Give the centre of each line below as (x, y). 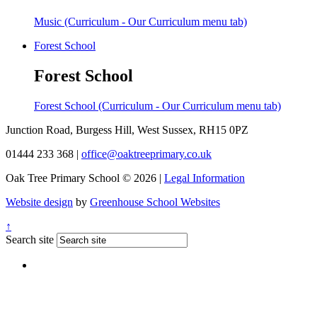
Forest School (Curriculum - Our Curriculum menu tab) (157, 105)
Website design (39, 202)
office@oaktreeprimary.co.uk (146, 154)
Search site (30, 239)
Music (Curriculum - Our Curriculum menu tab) (140, 21)
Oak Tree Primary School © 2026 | (85, 178)
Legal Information (204, 178)
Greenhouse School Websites (155, 202)
